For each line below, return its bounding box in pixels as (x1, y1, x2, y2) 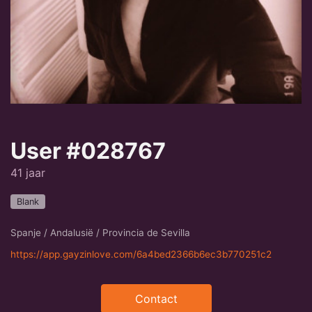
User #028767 (10, 137, 166, 164)
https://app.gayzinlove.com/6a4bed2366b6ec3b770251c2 (10, 249, 272, 260)
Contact (134, 292, 178, 306)
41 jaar (10, 166, 45, 180)
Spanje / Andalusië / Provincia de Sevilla (10, 227, 190, 239)
